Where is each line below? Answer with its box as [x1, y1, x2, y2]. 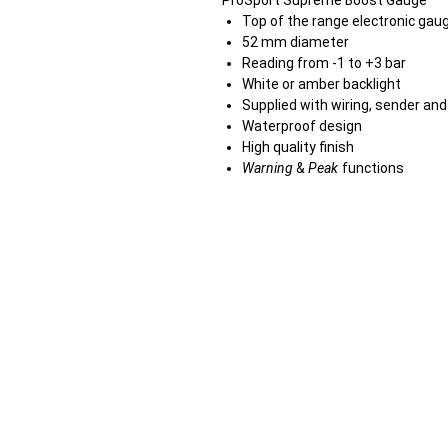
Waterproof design [242, 118, 362, 135]
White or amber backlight [242, 76, 401, 93]
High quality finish [242, 139, 354, 156]
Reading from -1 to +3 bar [242, 55, 406, 72]
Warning [242, 160, 293, 177]
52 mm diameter [242, 34, 349, 51]
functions [339, 160, 404, 177]
